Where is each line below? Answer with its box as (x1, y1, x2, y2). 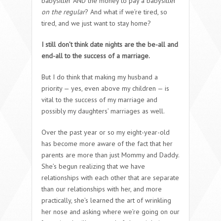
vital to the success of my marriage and (41, 95, 157, 104)
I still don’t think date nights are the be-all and (41, 39, 178, 49)
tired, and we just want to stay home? (41, 18, 151, 28)
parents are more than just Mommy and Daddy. (41, 150, 179, 159)
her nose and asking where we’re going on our (41, 207, 180, 216)
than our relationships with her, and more (41, 184, 162, 193)
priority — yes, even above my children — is (41, 83, 169, 93)
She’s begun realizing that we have (41, 161, 145, 171)
